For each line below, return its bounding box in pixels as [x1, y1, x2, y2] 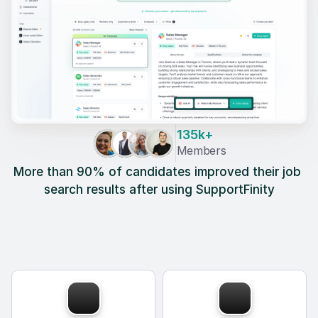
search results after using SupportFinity [43, 182, 275, 197]
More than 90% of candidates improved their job [13, 165, 301, 180]
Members [176, 143, 226, 158]
